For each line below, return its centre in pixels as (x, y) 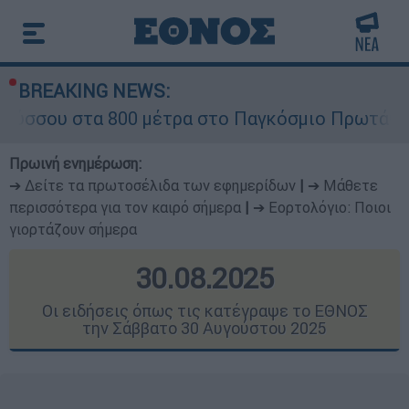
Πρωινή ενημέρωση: (75, 163)
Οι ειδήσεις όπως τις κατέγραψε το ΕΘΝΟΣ (204, 311)
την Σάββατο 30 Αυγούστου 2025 (204, 328)
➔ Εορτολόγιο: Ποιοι (322, 207)
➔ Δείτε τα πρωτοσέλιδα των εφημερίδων (152, 185)
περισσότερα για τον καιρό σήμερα (125, 207)
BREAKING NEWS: (94, 91)
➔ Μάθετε (343, 185)
